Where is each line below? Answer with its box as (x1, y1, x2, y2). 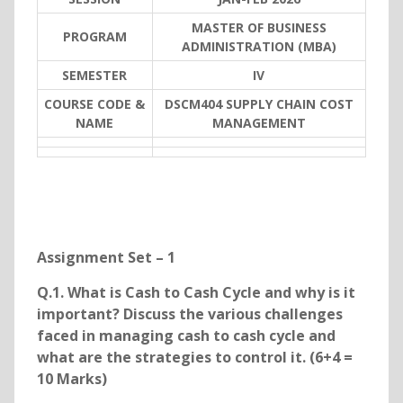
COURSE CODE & (44, 95, 146, 113)
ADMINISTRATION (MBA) (181, 38, 336, 56)
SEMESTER (62, 67, 128, 85)
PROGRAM (62, 28, 127, 46)
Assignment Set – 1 (36, 247, 175, 268)
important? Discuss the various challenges (36, 304, 343, 325)
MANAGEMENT (211, 114, 306, 132)
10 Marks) (36, 369, 107, 390)
